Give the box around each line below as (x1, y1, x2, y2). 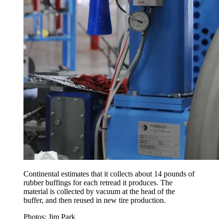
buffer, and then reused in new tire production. (23, 196, 168, 205)
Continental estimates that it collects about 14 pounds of (23, 170, 195, 178)
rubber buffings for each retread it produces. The (23, 178, 173, 187)
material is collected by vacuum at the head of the (23, 187, 175, 196)
